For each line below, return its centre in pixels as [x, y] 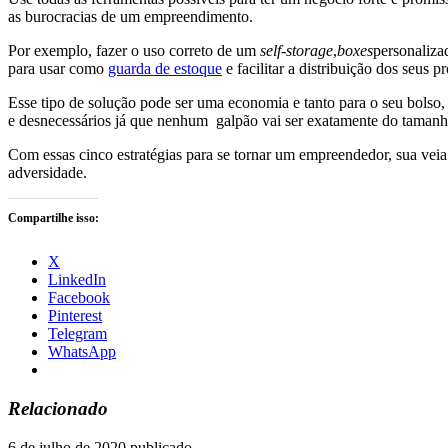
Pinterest [75, 316]
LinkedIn [77, 280]
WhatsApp [82, 352]
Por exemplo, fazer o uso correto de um [134, 51]
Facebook [79, 298]
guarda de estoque [165, 69]
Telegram [77, 334]
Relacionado [58, 408]
